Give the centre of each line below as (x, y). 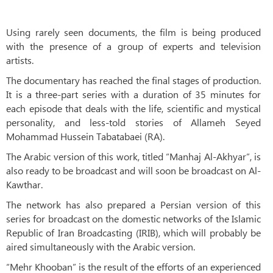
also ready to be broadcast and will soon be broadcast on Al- (133, 170)
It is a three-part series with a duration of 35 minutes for (133, 94)
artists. (20, 60)
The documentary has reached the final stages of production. (133, 80)
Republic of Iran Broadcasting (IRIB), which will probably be (133, 232)
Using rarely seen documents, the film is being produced (133, 32)
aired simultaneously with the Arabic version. (101, 246)
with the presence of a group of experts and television (133, 46)
